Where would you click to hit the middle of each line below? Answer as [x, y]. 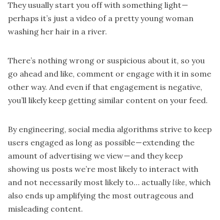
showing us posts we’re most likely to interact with [103, 169]
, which [198, 182]
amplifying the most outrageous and [125, 195]
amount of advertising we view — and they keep [95, 155]
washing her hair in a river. [57, 31]
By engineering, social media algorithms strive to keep [110, 129]
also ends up [32, 195]
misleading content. [45, 208]
